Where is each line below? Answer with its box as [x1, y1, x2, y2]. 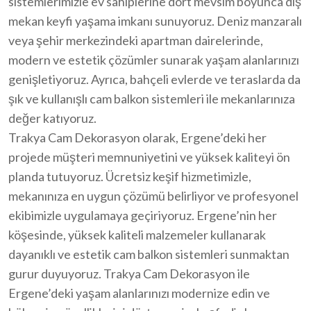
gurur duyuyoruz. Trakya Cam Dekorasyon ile [8, 265, 250, 281]
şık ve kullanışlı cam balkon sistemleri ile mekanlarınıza [8, 90, 295, 106]
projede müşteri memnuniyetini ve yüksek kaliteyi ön [8, 149, 290, 165]
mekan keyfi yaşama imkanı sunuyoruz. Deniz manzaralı [8, 12, 302, 28]
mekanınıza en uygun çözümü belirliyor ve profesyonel [8, 187, 299, 203]
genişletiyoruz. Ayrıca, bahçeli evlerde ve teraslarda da [8, 71, 301, 87]
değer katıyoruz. [8, 110, 96, 126]
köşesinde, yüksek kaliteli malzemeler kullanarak [8, 226, 266, 242]
